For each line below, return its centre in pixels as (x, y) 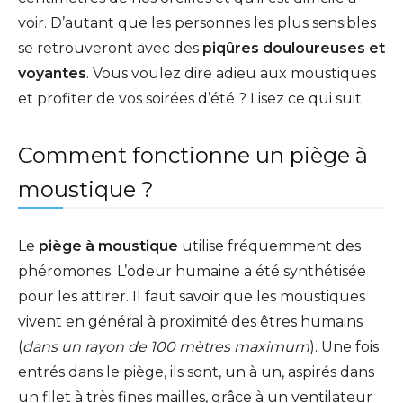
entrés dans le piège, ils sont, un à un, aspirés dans (196, 372)
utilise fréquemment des (269, 246)
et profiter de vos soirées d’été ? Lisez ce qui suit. (191, 99)
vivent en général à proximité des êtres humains (190, 322)
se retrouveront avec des (110, 49)
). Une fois (344, 347)
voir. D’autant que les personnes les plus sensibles (197, 23)
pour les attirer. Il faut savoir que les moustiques (192, 297)
